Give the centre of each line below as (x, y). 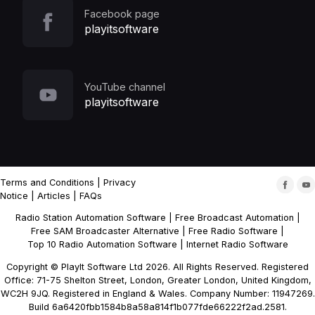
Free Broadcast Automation (234, 218)
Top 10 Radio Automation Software (102, 245)
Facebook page (122, 13)
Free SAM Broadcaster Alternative (105, 231)
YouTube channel (125, 86)
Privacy (120, 182)
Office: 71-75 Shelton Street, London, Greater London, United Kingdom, (157, 281)
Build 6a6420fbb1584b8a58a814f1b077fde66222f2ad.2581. (157, 307)
